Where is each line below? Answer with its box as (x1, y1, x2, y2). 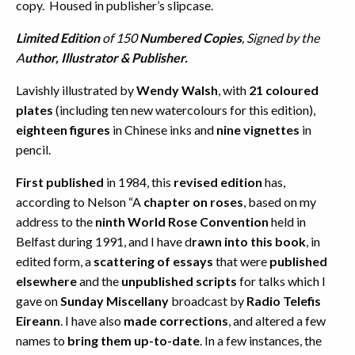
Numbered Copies (139, 29, 242, 45)
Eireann (16, 312, 60, 328)
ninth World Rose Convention (93, 213, 269, 229)
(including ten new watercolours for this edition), (53, 101, 315, 117)
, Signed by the (242, 29, 319, 45)
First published (16, 174, 104, 189)
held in (269, 213, 306, 229)
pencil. (16, 141, 51, 157)
